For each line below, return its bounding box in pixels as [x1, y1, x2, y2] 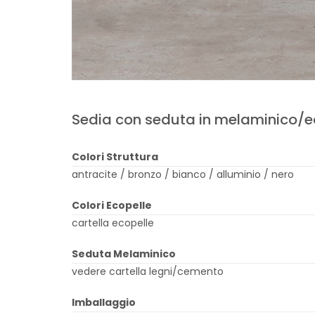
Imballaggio [72, 295, 136, 309]
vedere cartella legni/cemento [72, 264, 224, 278]
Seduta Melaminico [72, 247, 176, 261]
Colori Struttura [72, 150, 158, 164]
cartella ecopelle [72, 216, 154, 230]
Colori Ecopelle [72, 198, 152, 212]
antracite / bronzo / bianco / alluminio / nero [72, 167, 294, 181]
